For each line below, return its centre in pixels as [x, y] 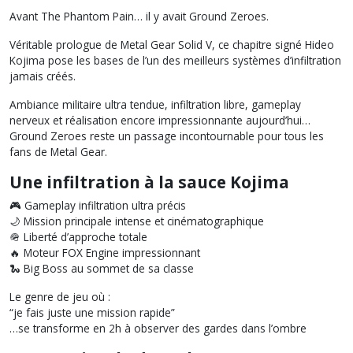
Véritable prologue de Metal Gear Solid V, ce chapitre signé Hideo [172, 45]
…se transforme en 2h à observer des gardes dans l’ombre [158, 328]
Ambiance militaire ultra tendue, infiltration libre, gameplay [155, 104]
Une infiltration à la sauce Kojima [149, 182]
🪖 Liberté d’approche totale [78, 237]
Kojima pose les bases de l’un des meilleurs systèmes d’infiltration [175, 60]
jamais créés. [43, 76]
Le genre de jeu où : [60, 297]
